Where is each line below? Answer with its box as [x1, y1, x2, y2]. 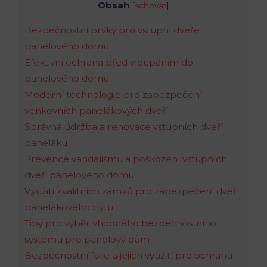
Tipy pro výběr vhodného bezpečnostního [24, 218, 216, 229]
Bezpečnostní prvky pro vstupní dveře [24, 24, 200, 36]
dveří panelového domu [24, 169, 134, 181]
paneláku [24, 137, 67, 148]
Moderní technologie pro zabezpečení [24, 89, 202, 100]
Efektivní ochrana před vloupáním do [24, 57, 193, 68]
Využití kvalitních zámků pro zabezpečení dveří [24, 185, 239, 197]
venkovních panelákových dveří [24, 105, 168, 116]
